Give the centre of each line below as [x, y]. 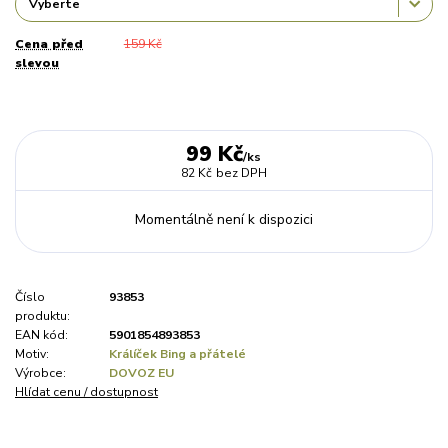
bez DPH [241, 173]
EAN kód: [41, 334]
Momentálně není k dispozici [223, 219]
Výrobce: [40, 372]
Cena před [49, 44]
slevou [37, 63]
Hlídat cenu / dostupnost [86, 391]
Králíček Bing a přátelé [177, 353]
